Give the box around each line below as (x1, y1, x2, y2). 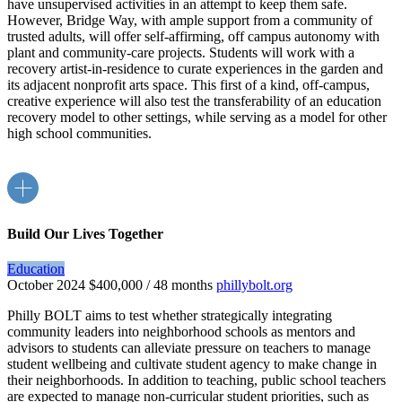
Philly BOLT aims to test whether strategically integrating (7, 308, 332, 324)
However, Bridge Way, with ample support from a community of (7, 12, 372, 28)
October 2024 (7, 277, 85, 293)
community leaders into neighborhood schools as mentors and (7, 324, 355, 340)
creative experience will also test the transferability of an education (7, 92, 381, 109)
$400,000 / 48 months (89, 277, 213, 293)
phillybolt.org (216, 277, 293, 293)
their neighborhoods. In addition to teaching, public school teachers (7, 372, 386, 389)
